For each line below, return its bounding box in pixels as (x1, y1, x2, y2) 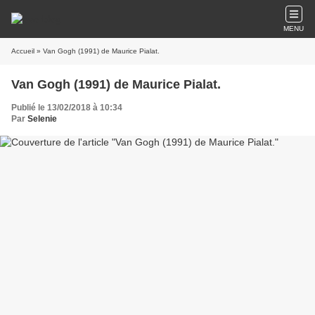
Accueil (11, 47, 34, 55)
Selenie (27, 114, 57, 124)
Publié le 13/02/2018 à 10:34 (11, 103, 122, 112)
